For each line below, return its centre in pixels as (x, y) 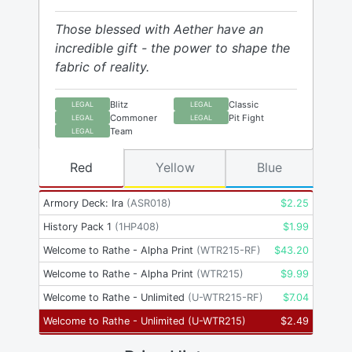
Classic (244, 104)
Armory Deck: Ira (83, 203)
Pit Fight (246, 117)
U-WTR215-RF (225, 298)
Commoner (134, 117)
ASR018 (149, 203)
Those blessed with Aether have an (159, 29)
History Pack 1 (77, 227)
